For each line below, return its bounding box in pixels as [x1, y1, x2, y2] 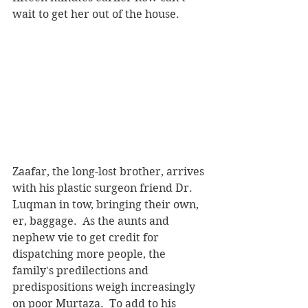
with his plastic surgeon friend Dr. [12, 181, 195, 195]
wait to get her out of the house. [12, 8, 179, 21]
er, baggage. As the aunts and [12, 214, 172, 228]
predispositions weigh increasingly [12, 280, 198, 294]
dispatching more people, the [12, 247, 168, 261]
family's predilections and [12, 263, 151, 277]
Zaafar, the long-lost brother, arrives [12, 164, 207, 178]
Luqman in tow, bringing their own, [12, 197, 201, 211]
